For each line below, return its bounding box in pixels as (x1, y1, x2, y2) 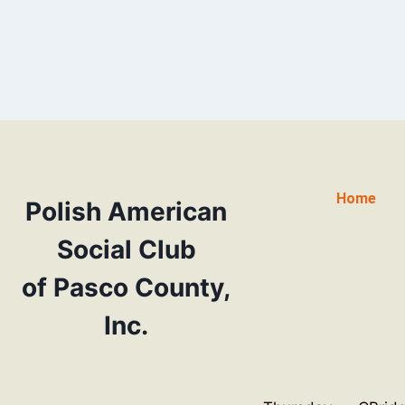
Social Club (56, 234, 196, 265)
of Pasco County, (22, 272, 231, 303)
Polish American (25, 196, 228, 227)
